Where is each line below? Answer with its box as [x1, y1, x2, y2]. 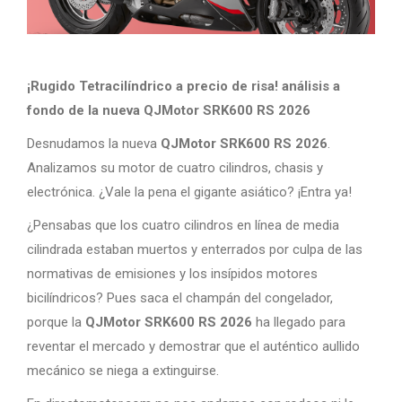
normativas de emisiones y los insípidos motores [27, 265, 318, 282]
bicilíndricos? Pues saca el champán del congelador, [27, 289, 333, 306]
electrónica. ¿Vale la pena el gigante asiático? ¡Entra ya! [27, 183, 352, 200]
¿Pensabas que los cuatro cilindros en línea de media [27, 216, 339, 233]
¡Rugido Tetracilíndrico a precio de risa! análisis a [27, 77, 340, 94]
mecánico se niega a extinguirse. [27, 362, 219, 379]
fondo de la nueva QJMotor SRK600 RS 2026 [27, 101, 310, 118]
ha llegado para [252, 313, 345, 330]
